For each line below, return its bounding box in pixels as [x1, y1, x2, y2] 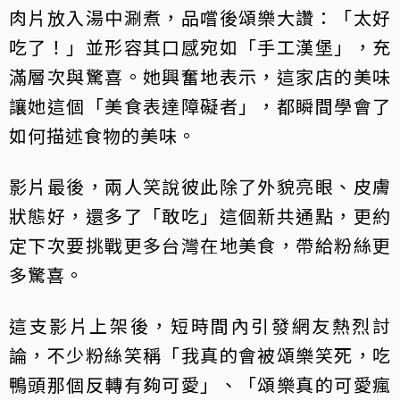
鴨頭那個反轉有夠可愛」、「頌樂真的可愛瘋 [9, 371, 391, 398]
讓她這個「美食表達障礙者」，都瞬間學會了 [9, 93, 391, 120]
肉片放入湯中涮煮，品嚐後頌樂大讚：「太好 [9, 4, 391, 31]
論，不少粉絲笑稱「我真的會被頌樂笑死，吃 [9, 342, 391, 369]
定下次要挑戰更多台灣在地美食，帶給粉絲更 [9, 232, 391, 259]
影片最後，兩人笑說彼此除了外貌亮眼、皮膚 [9, 173, 391, 200]
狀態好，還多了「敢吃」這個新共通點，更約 [9, 203, 391, 229]
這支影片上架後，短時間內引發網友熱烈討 [9, 312, 391, 339]
